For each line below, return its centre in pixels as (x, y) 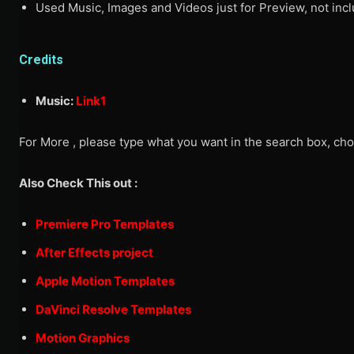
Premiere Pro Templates (105, 224)
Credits (41, 60)
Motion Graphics (83, 338)
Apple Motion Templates (105, 281)
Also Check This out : (78, 183)
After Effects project (94, 253)
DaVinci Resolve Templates (113, 310)
